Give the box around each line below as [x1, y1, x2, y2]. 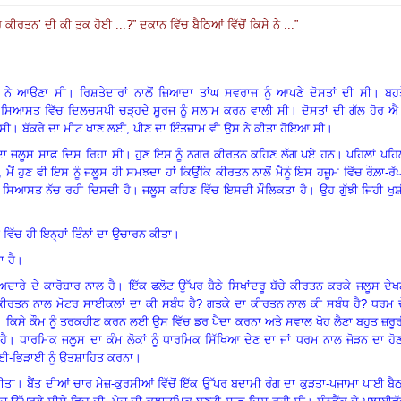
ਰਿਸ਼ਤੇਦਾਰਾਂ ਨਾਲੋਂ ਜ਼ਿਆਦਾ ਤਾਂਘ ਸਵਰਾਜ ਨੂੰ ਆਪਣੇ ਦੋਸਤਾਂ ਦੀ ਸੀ [80, 85, 371, 99]
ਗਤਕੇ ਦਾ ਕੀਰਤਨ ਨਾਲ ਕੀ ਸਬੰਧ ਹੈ [206, 296, 362, 311]
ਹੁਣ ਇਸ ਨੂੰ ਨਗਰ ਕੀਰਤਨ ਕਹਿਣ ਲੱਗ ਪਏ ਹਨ [135, 147, 335, 161]
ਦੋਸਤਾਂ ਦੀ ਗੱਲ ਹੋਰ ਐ [302, 103, 399, 117]
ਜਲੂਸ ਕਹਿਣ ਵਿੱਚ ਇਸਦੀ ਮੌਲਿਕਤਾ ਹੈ [142, 183, 307, 197]
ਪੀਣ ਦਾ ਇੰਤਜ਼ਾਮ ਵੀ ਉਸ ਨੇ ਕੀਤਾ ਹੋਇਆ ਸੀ [133, 121, 325, 135]
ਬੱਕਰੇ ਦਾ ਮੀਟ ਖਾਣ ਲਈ [22, 121, 126, 135]
